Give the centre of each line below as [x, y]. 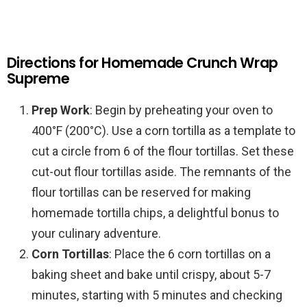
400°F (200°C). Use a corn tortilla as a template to [163, 130]
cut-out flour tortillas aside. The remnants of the [161, 171]
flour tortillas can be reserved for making [141, 192]
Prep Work [61, 110]
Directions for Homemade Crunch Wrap [143, 62]
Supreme [38, 78]
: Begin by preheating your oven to [181, 110]
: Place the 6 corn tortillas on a [190, 254]
